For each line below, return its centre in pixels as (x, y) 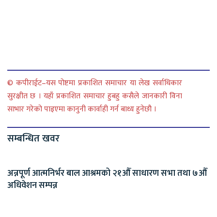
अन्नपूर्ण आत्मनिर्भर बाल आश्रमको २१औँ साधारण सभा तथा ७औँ (107, 173)
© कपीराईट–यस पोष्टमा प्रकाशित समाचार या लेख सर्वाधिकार (95, 83)
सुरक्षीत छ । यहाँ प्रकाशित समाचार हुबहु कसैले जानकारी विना (95, 96)
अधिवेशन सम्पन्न (32, 185)
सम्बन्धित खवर (33, 138)
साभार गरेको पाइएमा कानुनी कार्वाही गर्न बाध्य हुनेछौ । (82, 109)
